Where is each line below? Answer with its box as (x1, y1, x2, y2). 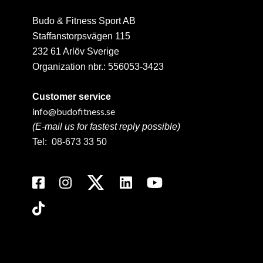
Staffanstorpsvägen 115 (32, 31, 130, 42)
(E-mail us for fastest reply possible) (32, 122, 183, 132)
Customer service (32, 92, 111, 102)
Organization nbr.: (32, 62, 108, 72)
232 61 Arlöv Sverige (32, 46, 119, 57)
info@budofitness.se (32, 106, 115, 117)
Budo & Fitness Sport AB (32, 16, 136, 26)
